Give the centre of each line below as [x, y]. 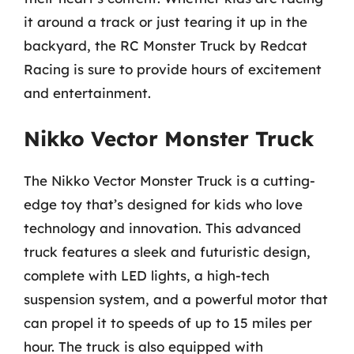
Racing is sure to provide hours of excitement [173, 69]
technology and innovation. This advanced [162, 228]
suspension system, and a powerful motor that [176, 299]
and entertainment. [87, 92]
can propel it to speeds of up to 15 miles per [168, 323]
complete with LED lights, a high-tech [147, 275]
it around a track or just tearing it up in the [166, 21]
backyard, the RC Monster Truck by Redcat [166, 45]
